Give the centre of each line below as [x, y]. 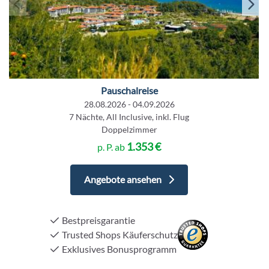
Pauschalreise [129, 91]
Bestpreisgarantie [98, 220]
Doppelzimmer [129, 130]
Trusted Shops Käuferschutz [120, 235]
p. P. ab [112, 147]
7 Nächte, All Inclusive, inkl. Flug [129, 117]
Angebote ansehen [124, 180]
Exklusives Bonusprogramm [119, 249]
